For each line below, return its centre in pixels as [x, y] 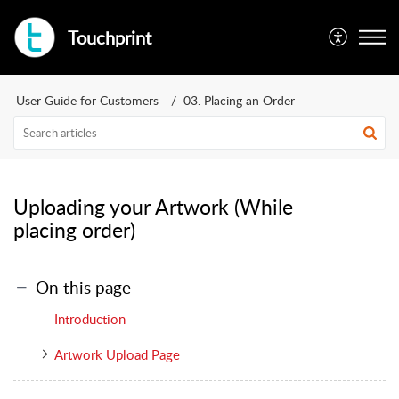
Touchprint [109, 37]
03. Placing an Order [239, 100]
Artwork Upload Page [117, 354]
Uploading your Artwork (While [153, 207]
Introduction [90, 318]
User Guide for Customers [87, 100]
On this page [83, 287]
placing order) [74, 230]
